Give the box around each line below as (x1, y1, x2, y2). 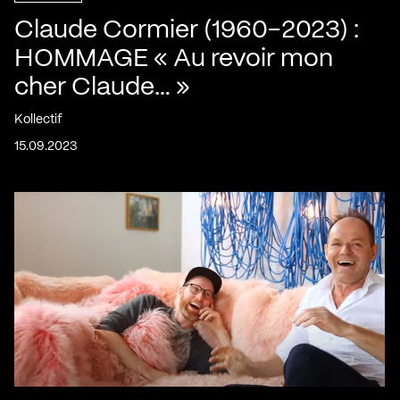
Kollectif (14, 112, 62, 126)
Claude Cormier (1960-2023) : (14, 18, 359, 43)
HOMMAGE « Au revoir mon (14, 46, 333, 71)
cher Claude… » (14, 75, 190, 100)
